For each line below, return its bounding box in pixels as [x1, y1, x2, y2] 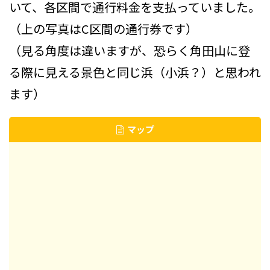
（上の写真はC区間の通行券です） [9, 20, 198, 37]
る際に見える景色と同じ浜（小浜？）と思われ [9, 63, 261, 81]
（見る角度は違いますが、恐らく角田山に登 [9, 42, 250, 59]
